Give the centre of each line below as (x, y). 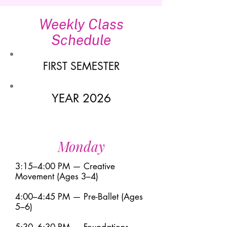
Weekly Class (81, 24)
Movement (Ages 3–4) (57, 176)
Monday (81, 146)
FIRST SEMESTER (81, 66)
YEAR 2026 (81, 98)
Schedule (81, 40)
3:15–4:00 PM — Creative (65, 166)
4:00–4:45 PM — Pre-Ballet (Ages (79, 197)
